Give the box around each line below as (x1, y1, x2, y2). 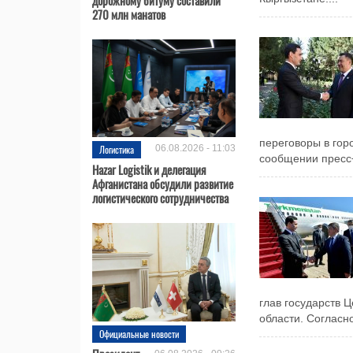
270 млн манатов (92, 5, 165, 23)
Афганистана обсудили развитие (92, 175, 233, 193)
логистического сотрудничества (92, 189, 229, 207)
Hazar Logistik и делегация (92, 161, 206, 179)
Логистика (99, 143, 134, 157)
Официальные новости (99, 326, 179, 340)
